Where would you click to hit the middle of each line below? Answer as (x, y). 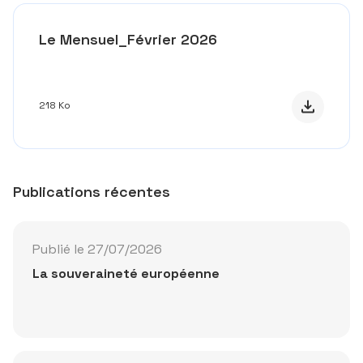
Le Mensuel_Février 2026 (128, 39)
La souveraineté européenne (126, 273)
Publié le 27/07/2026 (97, 249)
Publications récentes (92, 192)
